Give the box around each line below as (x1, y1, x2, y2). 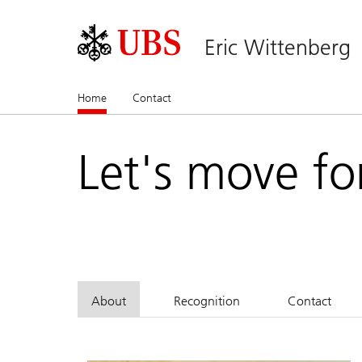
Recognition (174, 293, 240, 309)
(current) (107, 90, 149, 105)
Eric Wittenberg (204, 34, 351, 61)
